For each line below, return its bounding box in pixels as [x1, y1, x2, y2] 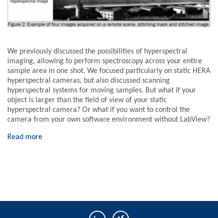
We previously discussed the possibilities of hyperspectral [7, 48, 187, 56]
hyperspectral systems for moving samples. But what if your [7, 87, 196, 95]
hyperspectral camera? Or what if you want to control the [7, 106, 190, 114]
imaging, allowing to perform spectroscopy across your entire [7, 57, 202, 66]
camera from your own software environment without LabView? [7, 116, 210, 124]
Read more [7, 133, 42, 142]
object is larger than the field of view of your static [7, 96, 167, 105]
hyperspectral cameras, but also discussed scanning [7, 77, 170, 85]
